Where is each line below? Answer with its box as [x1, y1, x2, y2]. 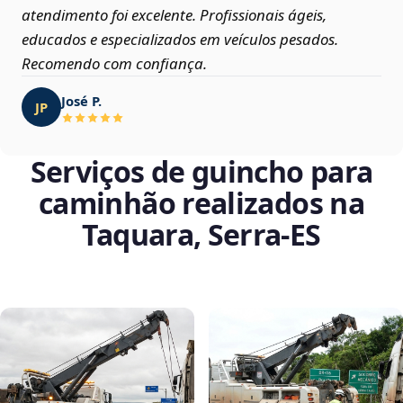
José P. [61, 91, 102, 110]
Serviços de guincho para [30, 152, 373, 192]
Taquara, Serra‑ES [82, 215, 321, 255]
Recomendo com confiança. [22, 53, 207, 75]
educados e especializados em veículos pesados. [22, 29, 338, 50]
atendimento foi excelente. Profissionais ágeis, [22, 4, 327, 26]
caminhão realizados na [39, 184, 364, 223]
